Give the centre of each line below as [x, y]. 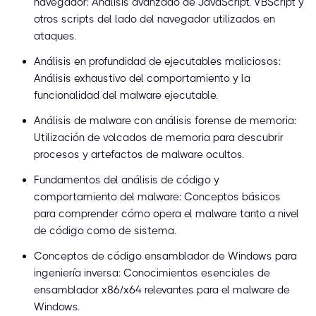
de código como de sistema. [105, 231]
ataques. [55, 36]
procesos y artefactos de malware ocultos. [139, 155]
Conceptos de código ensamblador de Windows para [165, 256]
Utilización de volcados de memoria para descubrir [159, 138]
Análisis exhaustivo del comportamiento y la [142, 79]
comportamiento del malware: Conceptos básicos [157, 197]
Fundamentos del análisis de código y [127, 180]
